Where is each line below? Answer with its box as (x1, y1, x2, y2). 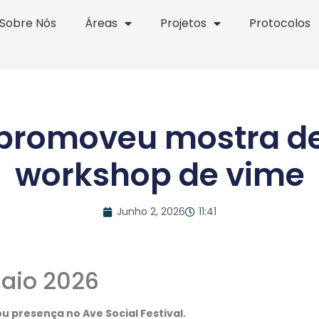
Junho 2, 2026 (116, 204, 185, 219)
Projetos (160, 15, 207, 31)
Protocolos (249, 15, 311, 31)
